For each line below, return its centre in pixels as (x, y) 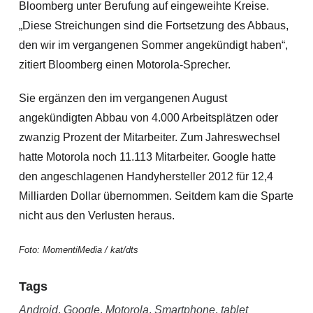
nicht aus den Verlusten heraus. (96, 216)
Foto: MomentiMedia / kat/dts (78, 250)
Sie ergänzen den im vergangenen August (123, 98)
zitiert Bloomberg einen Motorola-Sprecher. (124, 65)
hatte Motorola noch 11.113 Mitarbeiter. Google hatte (147, 157)
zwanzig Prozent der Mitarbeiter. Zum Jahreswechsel (149, 137)
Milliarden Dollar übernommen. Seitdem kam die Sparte (156, 196)
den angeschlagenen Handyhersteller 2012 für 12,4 (146, 176)
